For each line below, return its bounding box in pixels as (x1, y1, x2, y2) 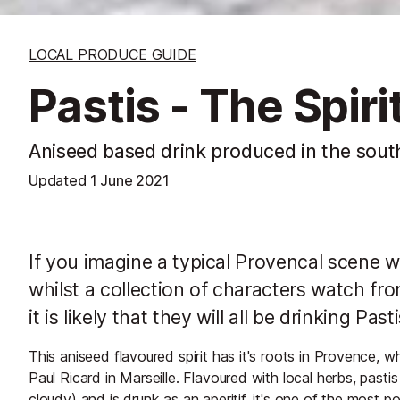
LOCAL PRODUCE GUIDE (29, 45, 196, 63)
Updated (29, 171, 90, 189)
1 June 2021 (89, 171, 170, 189)
